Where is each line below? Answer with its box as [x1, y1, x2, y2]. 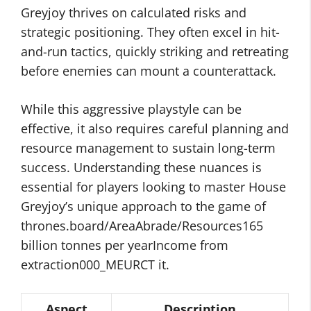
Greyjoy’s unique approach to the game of [21, 198, 266, 215]
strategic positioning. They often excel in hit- [21, 24, 280, 40]
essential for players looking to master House [21, 178, 286, 195]
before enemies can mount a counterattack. [21, 62, 276, 79]
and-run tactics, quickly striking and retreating [21, 43, 289, 60]
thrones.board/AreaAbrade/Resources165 [21, 217, 263, 234]
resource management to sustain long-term [21, 140, 276, 156]
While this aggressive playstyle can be [21, 101, 242, 117]
